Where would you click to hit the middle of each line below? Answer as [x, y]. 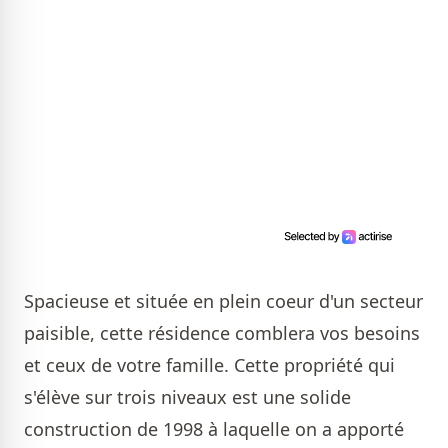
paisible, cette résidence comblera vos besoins [222, 332]
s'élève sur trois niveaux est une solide [187, 396]
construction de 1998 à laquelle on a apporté [214, 428]
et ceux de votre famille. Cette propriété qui [209, 364]
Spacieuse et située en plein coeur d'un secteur [223, 300]
